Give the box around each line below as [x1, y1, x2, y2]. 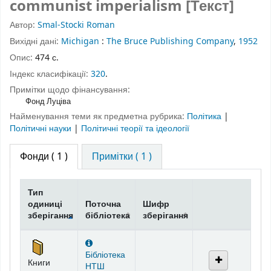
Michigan [61, 34, 99, 48]
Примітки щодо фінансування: [10, 83, 130, 97]
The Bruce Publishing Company [106, 34, 233, 48]
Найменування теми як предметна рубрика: [10, 110, 187, 123]
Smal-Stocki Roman [38, 19, 115, 32]
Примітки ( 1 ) [92, 149, 152, 164]
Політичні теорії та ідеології [81, 122, 189, 135]
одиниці [28, 197, 62, 211]
